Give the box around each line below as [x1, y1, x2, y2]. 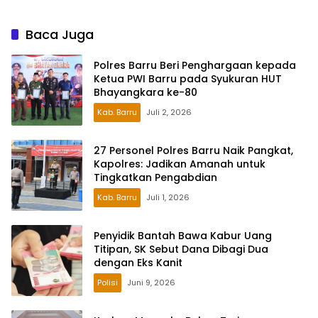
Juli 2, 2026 [146, 106, 192, 118]
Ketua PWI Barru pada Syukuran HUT [94, 71, 282, 86]
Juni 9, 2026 [127, 276, 175, 288]
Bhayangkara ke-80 [94, 84, 197, 99]
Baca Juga [26, 26, 94, 44]
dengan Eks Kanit [94, 255, 182, 270]
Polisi [97, 276, 118, 288]
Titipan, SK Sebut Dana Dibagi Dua [94, 241, 268, 256]
